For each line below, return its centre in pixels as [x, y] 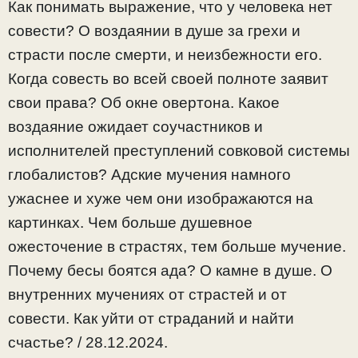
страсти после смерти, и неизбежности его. [165, 54]
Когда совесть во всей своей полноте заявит [168, 78]
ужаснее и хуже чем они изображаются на [161, 198]
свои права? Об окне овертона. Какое [144, 102]
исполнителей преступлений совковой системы [179, 150]
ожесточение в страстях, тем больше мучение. [177, 246]
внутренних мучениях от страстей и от [147, 294]
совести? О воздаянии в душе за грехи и [154, 30]
